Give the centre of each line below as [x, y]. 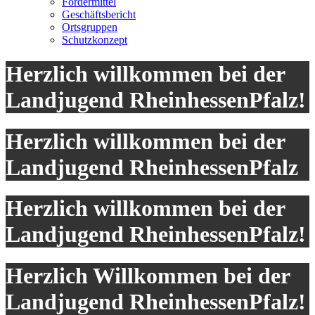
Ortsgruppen [90, 27]
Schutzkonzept [95, 40]
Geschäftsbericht [99, 14]
